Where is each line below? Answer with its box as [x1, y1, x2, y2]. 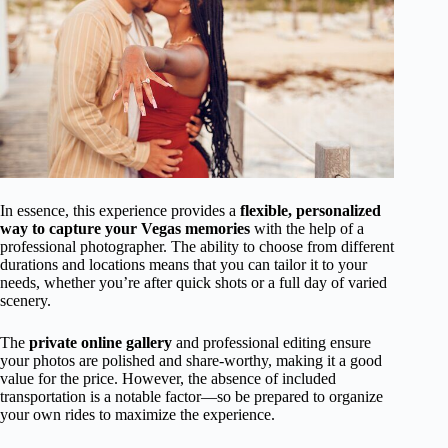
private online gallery [29, 333, 172, 351]
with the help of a [250, 219, 364, 237]
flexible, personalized [240, 201, 381, 219]
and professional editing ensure [172, 333, 371, 351]
